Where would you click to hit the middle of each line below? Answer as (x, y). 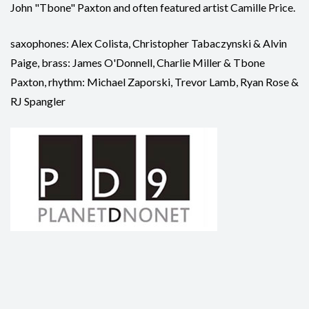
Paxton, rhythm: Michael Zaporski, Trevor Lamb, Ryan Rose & (154, 82)
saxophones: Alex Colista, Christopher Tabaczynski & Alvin (149, 43)
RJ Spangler (38, 101)
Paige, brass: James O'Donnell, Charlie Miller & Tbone (138, 63)
